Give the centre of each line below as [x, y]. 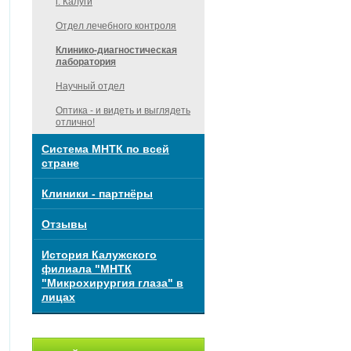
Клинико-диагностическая [116, 50]
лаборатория [86, 62]
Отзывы [64, 224]
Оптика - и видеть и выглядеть [123, 110]
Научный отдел [90, 86]
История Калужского [99, 255]
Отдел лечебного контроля [116, 26]
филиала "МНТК [87, 269]
